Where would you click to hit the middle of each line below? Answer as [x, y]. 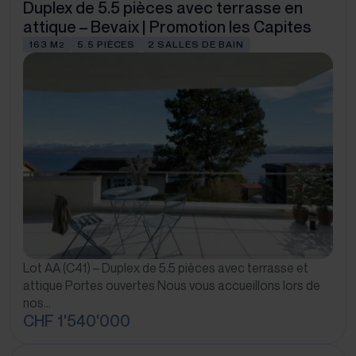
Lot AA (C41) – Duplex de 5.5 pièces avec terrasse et [166, 268]
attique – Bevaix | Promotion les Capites [167, 27]
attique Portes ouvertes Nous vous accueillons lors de [172, 285]
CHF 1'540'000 [77, 321]
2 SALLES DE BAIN [196, 44]
